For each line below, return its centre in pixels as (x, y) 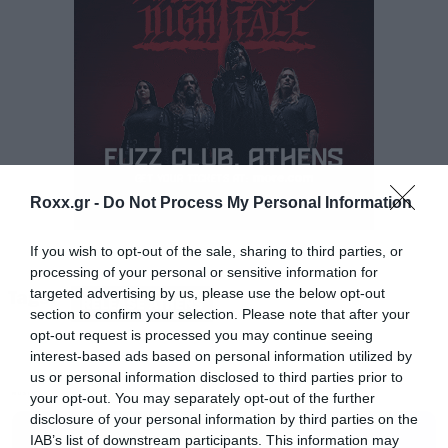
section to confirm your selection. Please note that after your (220, 314)
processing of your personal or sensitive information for (204, 272)
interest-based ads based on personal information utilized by (221, 356)
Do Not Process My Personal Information (257, 202)
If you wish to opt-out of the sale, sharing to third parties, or (216, 251)
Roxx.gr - (66, 202)
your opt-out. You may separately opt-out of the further (202, 398)
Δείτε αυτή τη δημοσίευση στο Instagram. (160, 265)
